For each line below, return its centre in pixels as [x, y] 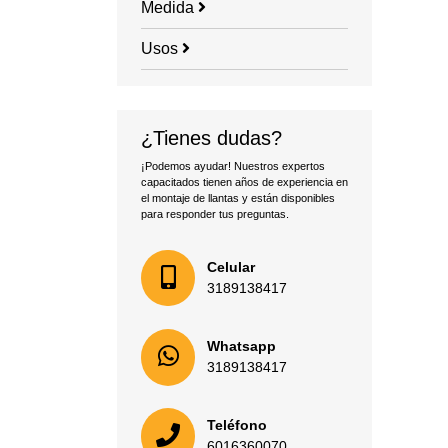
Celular [231, 267]
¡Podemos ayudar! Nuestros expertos [233, 166]
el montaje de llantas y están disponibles [238, 198]
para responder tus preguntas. [215, 214]
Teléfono [237, 425]
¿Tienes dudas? [211, 138]
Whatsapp [241, 346]
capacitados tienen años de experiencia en [244, 182]
